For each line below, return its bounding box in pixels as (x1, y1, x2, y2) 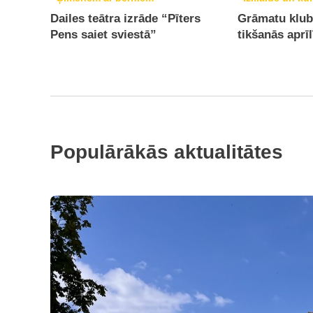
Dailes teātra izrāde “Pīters (50, 12, 201, 25)
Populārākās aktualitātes (50, 141, 283, 163)
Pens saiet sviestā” (50, 28, 156, 41)
